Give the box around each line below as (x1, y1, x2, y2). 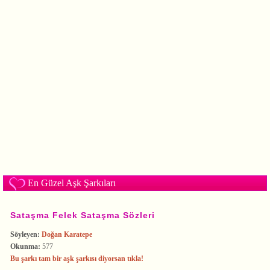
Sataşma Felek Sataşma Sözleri (10, 210, 155, 221)
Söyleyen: (10, 230, 40, 239)
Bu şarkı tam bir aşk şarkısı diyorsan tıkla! (10, 254, 143, 263)
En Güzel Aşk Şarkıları (28, 177, 116, 188)
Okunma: (10, 242, 40, 251)
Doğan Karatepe (42, 230, 92, 239)
